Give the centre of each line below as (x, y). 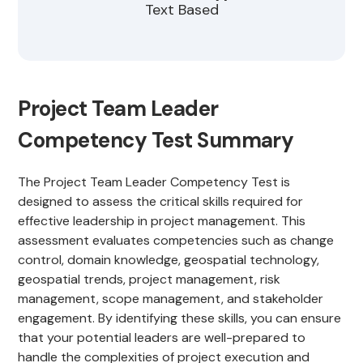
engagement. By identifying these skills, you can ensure (180, 318)
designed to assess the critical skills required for (161, 201)
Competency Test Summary (156, 140)
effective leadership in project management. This (162, 221)
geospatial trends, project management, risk (149, 279)
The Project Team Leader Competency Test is (154, 182)
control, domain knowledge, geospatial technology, (169, 260)
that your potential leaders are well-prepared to (162, 337)
